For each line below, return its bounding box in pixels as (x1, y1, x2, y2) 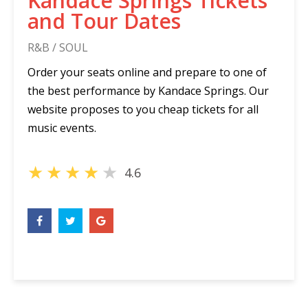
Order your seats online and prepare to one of (27, 65, 267, 80)
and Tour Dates (27, 7, 181, 35)
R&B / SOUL (27, 40, 88, 55)
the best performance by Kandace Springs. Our (27, 83, 269, 98)
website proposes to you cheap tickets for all (27, 102, 258, 117)
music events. (27, 120, 96, 135)
